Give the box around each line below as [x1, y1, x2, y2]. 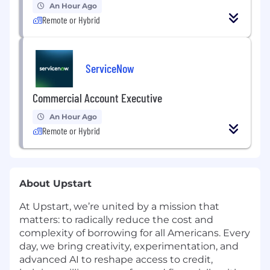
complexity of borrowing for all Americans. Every [19, 227, 250, 239]
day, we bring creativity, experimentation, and [19, 240, 239, 253]
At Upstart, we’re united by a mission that [19, 201, 219, 213]
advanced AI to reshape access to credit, [19, 254, 213, 266]
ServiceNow [86, 60, 134, 75]
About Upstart [19, 178, 92, 190]
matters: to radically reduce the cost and [19, 214, 213, 226]
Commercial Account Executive [33, 90, 162, 105]
